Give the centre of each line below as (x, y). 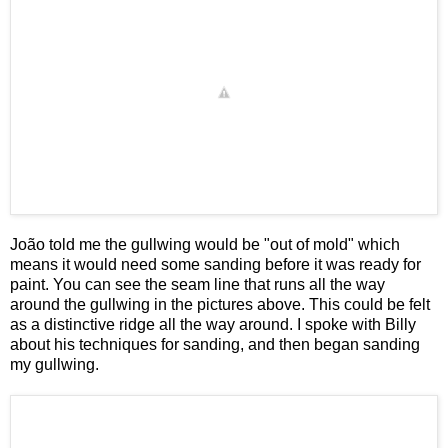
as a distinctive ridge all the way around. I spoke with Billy (213, 325)
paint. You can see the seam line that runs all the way (197, 285)
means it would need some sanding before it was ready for (215, 265)
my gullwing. (54, 365)
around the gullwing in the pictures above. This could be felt (220, 305)
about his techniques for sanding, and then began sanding (215, 345)
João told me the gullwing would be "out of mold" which (205, 245)
